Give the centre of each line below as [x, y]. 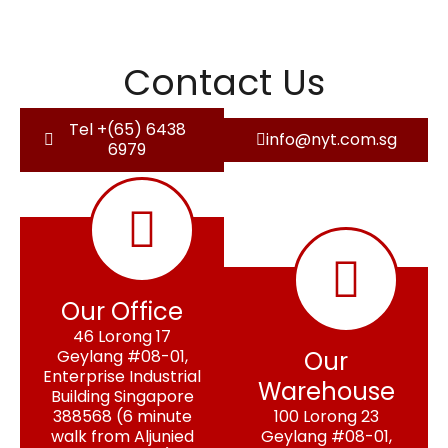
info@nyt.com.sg [331, 139]
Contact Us [224, 82]
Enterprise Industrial [122, 376]
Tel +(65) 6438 [127, 129]
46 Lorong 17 [122, 336]
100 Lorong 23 [326, 416]
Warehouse [326, 391]
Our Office [122, 311]
